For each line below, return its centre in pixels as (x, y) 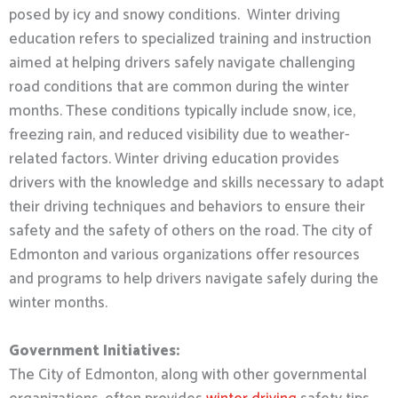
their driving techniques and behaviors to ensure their (187, 207)
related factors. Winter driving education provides (174, 159)
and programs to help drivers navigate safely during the (194, 279)
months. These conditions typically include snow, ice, (182, 111)
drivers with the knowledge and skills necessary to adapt (196, 183)
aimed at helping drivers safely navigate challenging (182, 64)
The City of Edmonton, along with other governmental (188, 375)
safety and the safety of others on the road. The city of (191, 231)
